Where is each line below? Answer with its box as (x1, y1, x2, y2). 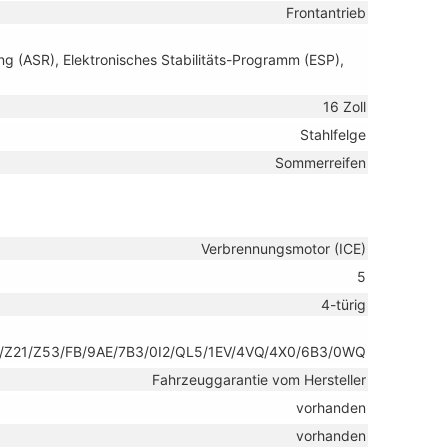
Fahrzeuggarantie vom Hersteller (152, 370, 366, 388)
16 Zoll (323, 97, 366, 115)
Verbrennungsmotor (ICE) (201, 239, 366, 257)
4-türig (321, 295, 366, 313)
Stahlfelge (300, 125, 366, 143)
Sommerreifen (275, 153, 366, 171)
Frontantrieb (286, 3, 366, 21)
